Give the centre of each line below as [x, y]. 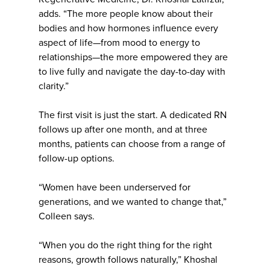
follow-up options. [77, 158]
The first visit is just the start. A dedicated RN [133, 115]
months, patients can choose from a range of [132, 144]
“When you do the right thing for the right [125, 245]
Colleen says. [67, 216]
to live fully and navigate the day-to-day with [132, 71]
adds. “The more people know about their [126, 14]
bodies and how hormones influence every [128, 28]
